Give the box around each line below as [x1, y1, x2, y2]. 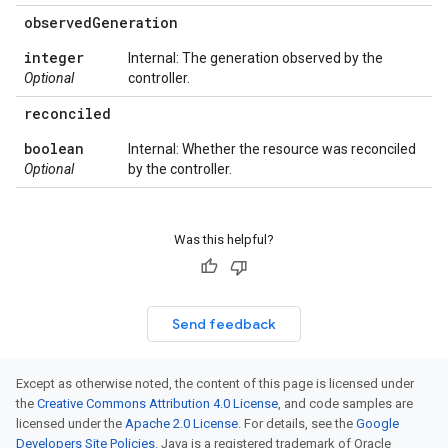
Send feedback [172, 315, 276, 333]
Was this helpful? [174, 232, 274, 247]
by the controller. [128, 161, 232, 177]
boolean [24, 139, 84, 158]
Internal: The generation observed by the [128, 50, 383, 66]
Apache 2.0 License [125, 416, 238, 431]
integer [24, 48, 84, 67]
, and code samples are [278, 396, 413, 411]
